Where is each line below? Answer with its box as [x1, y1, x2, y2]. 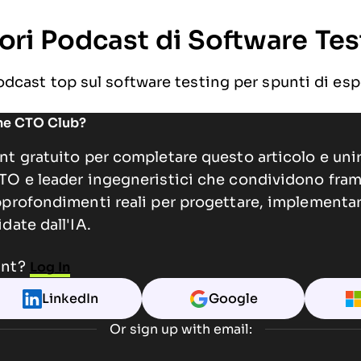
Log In [29, 260, 71, 274]
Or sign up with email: [109, 322, 252, 336]
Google [208, 292, 258, 305]
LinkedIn [42, 292, 98, 305]
